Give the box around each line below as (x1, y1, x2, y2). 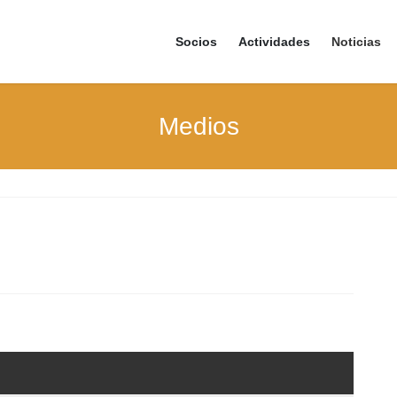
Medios (158, 112, 239, 140)
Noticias (331, 35, 381, 49)
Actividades (238, 35, 310, 49)
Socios (175, 35, 217, 49)
